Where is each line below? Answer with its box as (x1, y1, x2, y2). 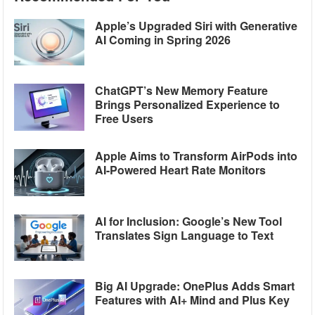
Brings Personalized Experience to (95, 96, 281, 113)
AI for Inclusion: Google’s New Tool (95, 212, 283, 229)
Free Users (95, 110, 154, 127)
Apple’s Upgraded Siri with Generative (95, 17, 298, 34)
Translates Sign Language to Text (95, 226, 274, 243)
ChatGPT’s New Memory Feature (95, 82, 269, 99)
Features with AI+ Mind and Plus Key (95, 292, 290, 309)
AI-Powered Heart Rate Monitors (95, 162, 266, 179)
